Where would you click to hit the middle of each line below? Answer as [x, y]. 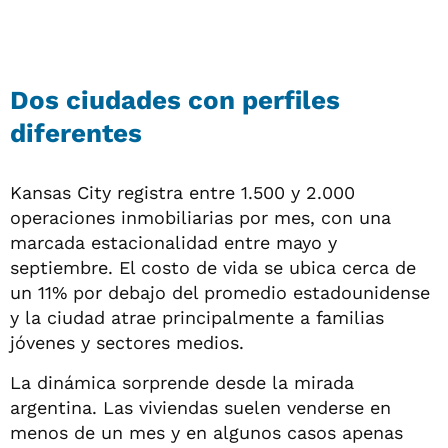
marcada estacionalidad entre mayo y [173, 242]
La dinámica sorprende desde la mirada [182, 382]
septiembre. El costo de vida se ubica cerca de [213, 267]
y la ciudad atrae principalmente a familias [197, 317]
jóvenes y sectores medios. [127, 342]
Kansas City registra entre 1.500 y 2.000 [182, 192]
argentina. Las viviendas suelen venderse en [200, 407]
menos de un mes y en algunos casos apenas [206, 432]
